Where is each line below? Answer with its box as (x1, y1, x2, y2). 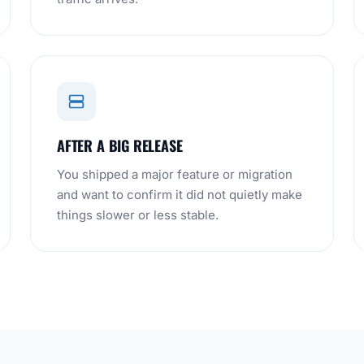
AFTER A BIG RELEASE (57, 135, 183, 156)
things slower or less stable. (57, 207, 219, 223)
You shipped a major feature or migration (57, 167, 292, 182)
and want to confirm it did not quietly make (57, 187, 302, 202)
